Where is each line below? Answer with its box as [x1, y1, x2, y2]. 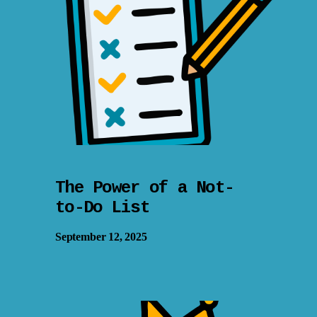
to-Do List [55, 198, 149, 218]
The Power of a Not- [55, 178, 234, 198]
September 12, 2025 [55, 231, 147, 243]
